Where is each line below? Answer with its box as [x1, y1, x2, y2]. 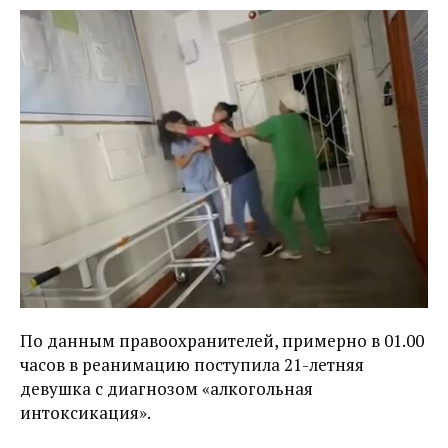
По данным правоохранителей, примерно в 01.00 [20, 329, 424, 353]
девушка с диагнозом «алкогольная [20, 377, 313, 401]
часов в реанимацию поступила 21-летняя [20, 353, 364, 377]
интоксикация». [20, 401, 151, 425]
